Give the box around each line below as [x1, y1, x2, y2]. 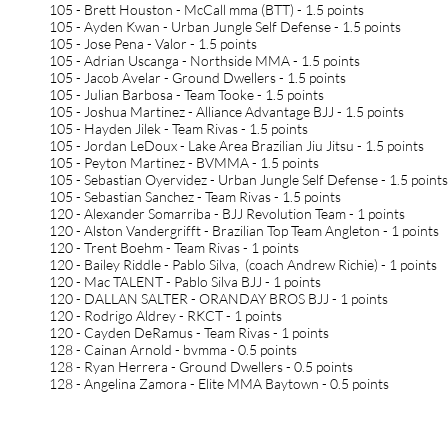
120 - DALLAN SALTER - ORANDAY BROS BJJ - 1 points [49, 290, 388, 307]
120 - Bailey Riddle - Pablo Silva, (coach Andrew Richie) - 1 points [49, 256, 437, 273]
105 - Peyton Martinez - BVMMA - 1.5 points [49, 154, 319, 171]
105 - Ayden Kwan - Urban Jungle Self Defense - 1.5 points [49, 18, 401, 35]
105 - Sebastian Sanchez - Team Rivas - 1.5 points [49, 188, 341, 205]
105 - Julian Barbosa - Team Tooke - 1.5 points [49, 86, 324, 103]
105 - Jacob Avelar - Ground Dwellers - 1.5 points [49, 69, 346, 86]
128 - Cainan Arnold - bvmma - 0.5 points [49, 341, 297, 358]
